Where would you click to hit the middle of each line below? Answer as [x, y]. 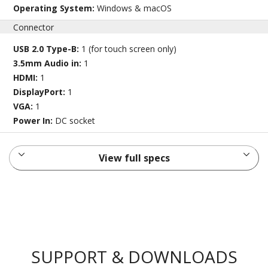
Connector [34, 27]
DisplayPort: [41, 92]
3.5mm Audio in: [49, 63]
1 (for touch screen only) [129, 48]
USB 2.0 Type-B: [48, 48]
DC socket [75, 120]
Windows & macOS [135, 8]
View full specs [134, 158]
